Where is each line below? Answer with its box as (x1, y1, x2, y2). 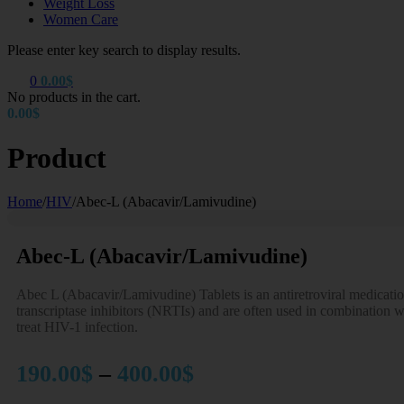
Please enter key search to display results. (7, 42, 241, 59)
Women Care (43, 12, 118, 28)
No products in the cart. (7, 89, 141, 106)
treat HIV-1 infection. (16, 319, 138, 335)
